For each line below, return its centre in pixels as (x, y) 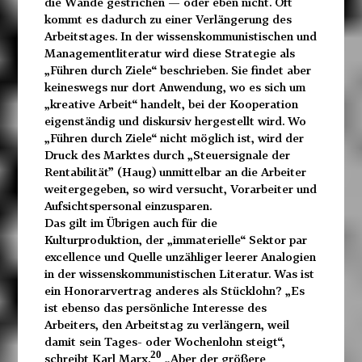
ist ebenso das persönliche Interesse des (155, 308)
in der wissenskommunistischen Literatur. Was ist (179, 274)
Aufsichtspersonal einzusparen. (128, 206)
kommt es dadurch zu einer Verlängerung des (168, 19)
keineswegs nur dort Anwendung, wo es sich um (175, 87)
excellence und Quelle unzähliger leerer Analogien (180, 257)
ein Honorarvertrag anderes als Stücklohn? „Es (174, 291)
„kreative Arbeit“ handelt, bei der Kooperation (171, 104)
